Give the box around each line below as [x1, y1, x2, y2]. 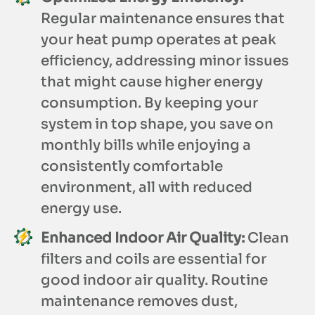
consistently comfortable [41, 157, 223, 176]
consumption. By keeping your [41, 94, 258, 112]
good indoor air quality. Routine [41, 271, 268, 290]
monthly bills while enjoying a [41, 136, 251, 155]
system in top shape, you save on [41, 115, 274, 134]
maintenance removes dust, [41, 292, 238, 311]
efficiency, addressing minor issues [41, 52, 289, 70]
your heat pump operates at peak [41, 31, 276, 49]
